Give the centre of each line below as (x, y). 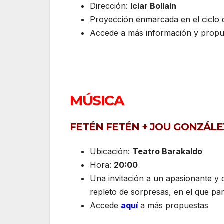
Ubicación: (111, 151)
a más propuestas (174, 205)
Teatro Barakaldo (167, 151)
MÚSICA (97, 100)
